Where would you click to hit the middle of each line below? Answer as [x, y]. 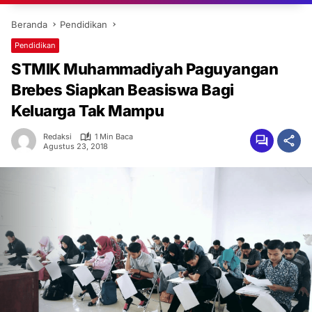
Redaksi [57, 136]
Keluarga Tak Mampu [88, 111]
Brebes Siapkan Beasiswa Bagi [123, 90]
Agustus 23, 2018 [76, 146]
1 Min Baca [114, 136]
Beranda [29, 24]
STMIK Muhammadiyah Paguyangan [145, 69]
